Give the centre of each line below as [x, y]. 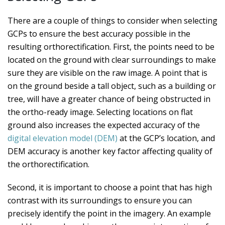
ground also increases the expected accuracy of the [104, 125]
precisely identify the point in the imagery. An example [109, 213]
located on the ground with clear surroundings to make [112, 60]
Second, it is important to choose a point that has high [110, 187]
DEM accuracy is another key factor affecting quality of [110, 151]
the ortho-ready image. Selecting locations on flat [100, 112]
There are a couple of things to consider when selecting [113, 21]
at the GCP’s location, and [166, 138]
